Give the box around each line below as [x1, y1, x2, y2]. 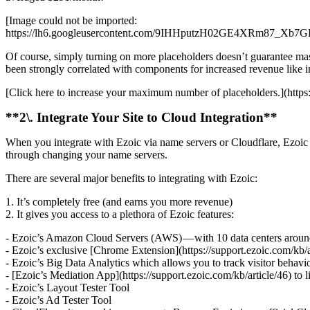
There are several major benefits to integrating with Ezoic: [6, 172, 257, 185]
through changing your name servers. [6, 149, 167, 161]
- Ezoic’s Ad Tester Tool [6, 294, 111, 307]
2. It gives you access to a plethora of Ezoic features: [6, 208, 234, 221]
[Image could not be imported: [6, 15, 137, 27]
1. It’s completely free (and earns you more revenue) [6, 196, 232, 208]
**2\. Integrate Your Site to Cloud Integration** [6, 110, 281, 125]
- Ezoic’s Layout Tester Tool [6, 282, 129, 294]
